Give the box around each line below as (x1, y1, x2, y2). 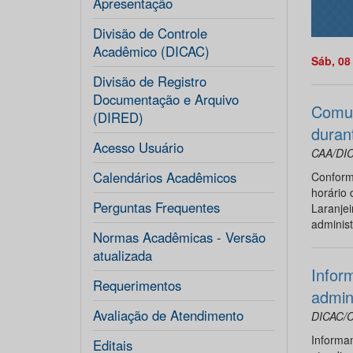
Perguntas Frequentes (93, 198, 220, 217)
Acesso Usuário (93, 138, 184, 157)
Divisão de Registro (93, 72, 206, 91)
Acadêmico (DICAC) (93, 42, 210, 61)
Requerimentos (93, 276, 181, 295)
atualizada (93, 246, 152, 265)
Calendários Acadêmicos (93, 168, 236, 187)
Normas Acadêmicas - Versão (93, 228, 266, 247)
